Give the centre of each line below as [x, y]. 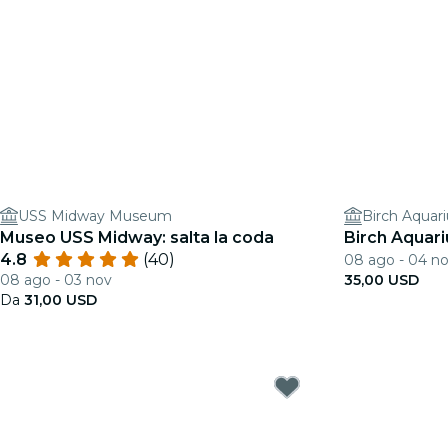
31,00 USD [60, 300]
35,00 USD [381, 280]
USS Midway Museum [95, 216]
